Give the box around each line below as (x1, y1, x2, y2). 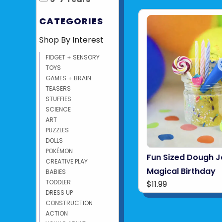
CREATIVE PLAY (46, 157, 88, 166)
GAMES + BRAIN (46, 74, 91, 82)
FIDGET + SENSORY (46, 53, 100, 61)
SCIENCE (46, 105, 71, 113)
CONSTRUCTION (46, 199, 93, 207)
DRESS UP (46, 188, 73, 197)
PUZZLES (46, 126, 69, 134)
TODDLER (46, 178, 71, 186)
